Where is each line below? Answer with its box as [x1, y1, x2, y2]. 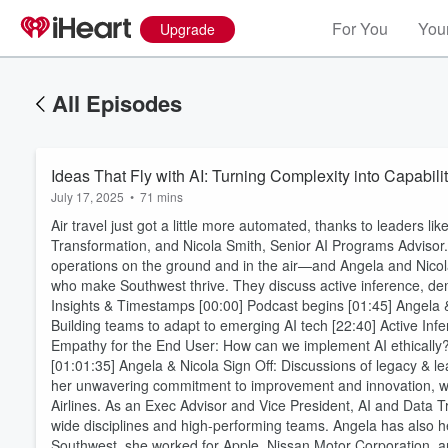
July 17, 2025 [51, 188, 124, 205]
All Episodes [52, 87, 182, 119]
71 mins [140, 188, 183, 205]
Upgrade [160, 19, 215, 39]
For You [332, 17, 388, 40]
